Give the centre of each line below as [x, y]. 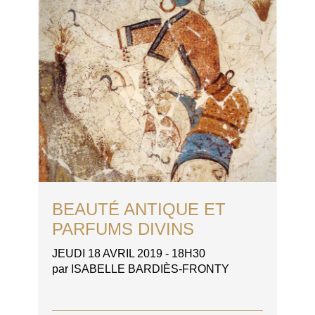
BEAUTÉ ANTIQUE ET [139, 210]
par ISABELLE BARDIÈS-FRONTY [141, 269]
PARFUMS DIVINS [123, 229]
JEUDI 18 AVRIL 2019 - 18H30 [129, 254]
